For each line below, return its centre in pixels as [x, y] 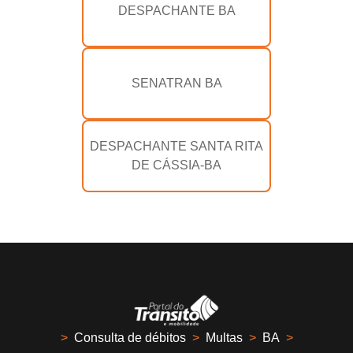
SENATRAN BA [176, 84]
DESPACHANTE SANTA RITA [176, 147]
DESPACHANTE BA [176, 11]
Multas [224, 338]
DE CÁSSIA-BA [176, 165]
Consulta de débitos [130, 338]
